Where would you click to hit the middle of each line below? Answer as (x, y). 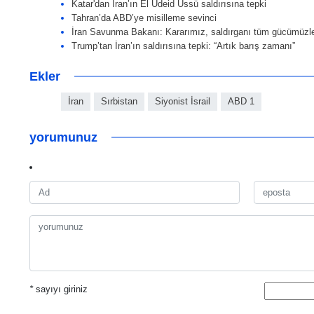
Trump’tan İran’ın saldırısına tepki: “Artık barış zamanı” (183, 46)
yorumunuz (63, 138)
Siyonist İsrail (183, 102)
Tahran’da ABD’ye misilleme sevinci (144, 18)
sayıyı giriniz (60, 289)
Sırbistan (119, 102)
